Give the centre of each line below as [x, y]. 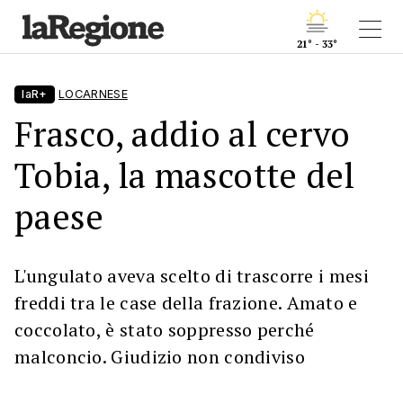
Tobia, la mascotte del [185, 175]
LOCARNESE [93, 94]
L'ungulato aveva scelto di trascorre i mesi [192, 276]
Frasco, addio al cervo [183, 134]
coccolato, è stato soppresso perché [165, 330]
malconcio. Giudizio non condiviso [160, 357]
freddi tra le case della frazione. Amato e [186, 303]
